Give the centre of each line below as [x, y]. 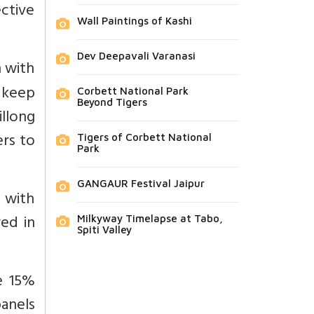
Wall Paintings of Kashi [134, 20]
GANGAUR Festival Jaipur [141, 183]
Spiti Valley [104, 229]
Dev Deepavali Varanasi [136, 55]
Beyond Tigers [112, 102]
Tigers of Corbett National [144, 137]
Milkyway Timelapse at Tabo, [150, 218]
